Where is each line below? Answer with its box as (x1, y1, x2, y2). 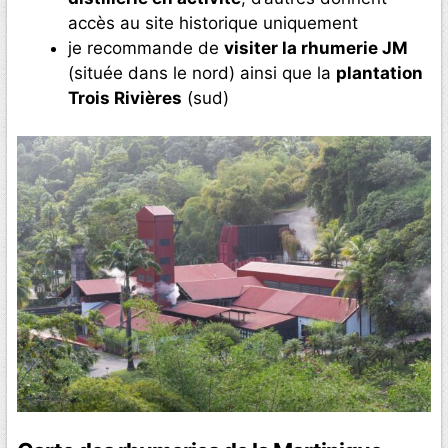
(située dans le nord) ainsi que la (68, 62, 336, 83)
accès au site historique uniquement (68, 12, 358, 33)
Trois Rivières (68, 87, 182, 108)
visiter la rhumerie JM (224, 37, 408, 58)
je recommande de (68, 37, 224, 58)
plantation (336, 62, 423, 83)
